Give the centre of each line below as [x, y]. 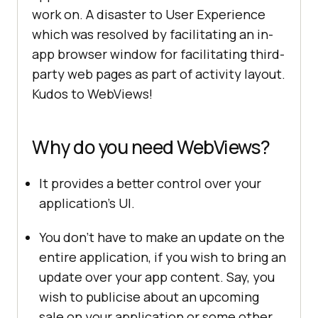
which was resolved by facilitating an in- [153, 34]
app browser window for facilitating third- [158, 54]
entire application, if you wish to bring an [163, 257]
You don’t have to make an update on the [162, 237]
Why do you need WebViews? [151, 147]
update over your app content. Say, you [157, 276]
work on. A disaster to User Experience [149, 14]
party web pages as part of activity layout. [159, 73]
